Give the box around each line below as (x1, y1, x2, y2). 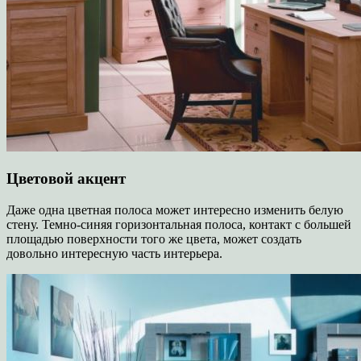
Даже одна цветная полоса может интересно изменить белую (6, 202, 343, 217)
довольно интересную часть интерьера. (6, 246, 222, 260)
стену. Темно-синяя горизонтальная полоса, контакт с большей (6, 217, 351, 231)
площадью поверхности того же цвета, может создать (6, 231, 301, 246)
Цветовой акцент (6, 169, 126, 187)
